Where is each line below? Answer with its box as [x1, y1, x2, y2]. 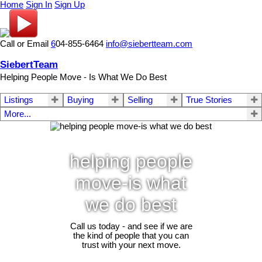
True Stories [186, 95, 233, 105]
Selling [127, 95, 153, 105]
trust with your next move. [81, 240, 181, 250]
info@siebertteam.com [106, 39, 192, 49]
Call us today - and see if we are [70, 221, 192, 231]
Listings [4, 95, 33, 105]
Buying [67, 95, 94, 105]
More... [4, 109, 31, 119]
